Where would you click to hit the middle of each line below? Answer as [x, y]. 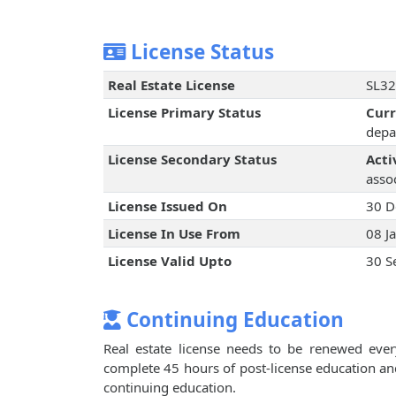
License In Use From [174, 234]
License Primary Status [184, 113]
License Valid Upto [169, 261]
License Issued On [167, 206]
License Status [200, 52]
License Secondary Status [192, 160]
